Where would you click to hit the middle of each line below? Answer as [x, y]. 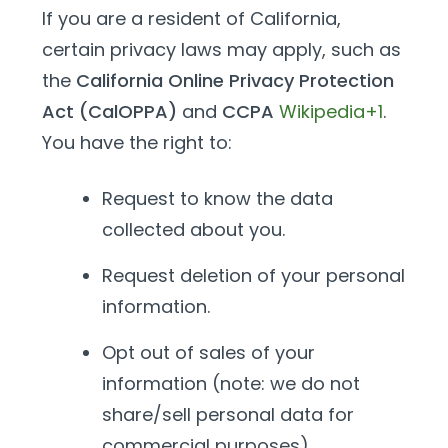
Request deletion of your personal [253, 275]
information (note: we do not [231, 383]
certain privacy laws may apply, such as [221, 49]
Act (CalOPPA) [109, 111]
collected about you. [193, 229]
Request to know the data [217, 198]
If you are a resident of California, [191, 18]
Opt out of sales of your [208, 352]
